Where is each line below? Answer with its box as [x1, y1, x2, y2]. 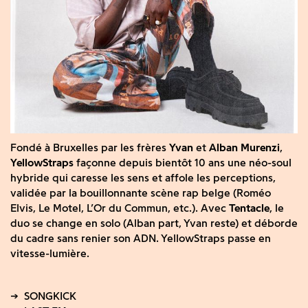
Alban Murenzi [209, 140, 280, 154]
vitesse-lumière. [10, 246, 89, 260]
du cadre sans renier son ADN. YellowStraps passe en [10, 231, 271, 245]
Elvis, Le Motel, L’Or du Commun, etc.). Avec [10, 201, 229, 214]
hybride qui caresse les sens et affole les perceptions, [10, 170, 276, 184]
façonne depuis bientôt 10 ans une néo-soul [74, 155, 291, 169]
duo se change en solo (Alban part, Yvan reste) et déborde [10, 216, 298, 230]
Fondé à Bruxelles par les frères [10, 140, 169, 154]
